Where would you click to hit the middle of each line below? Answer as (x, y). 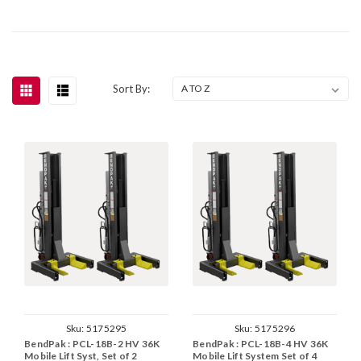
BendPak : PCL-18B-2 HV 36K (92, 344)
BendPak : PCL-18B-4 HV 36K (261, 344)
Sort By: (132, 88)
